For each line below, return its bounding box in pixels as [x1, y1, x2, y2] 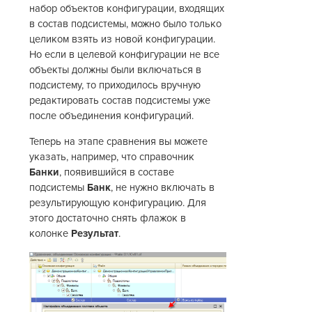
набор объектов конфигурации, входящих [29, 3, 225, 15]
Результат [71, 228, 119, 240]
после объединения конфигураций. [29, 110, 194, 123]
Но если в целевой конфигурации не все [29, 49, 220, 61]
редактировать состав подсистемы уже [29, 95, 211, 107]
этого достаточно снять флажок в [29, 212, 187, 225]
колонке [29, 228, 72, 240]
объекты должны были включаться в [29, 64, 202, 77]
